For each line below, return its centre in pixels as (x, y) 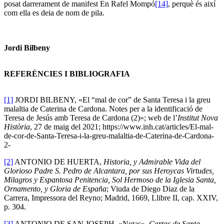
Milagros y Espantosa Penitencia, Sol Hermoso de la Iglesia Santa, (110, 179)
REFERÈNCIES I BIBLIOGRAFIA (67, 73)
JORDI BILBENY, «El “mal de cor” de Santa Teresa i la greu (112, 99)
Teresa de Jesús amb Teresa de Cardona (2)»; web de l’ (91, 117)
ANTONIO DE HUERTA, (58, 161)
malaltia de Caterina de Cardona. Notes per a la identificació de (103, 108)
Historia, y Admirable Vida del (152, 161)
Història (17, 126)
